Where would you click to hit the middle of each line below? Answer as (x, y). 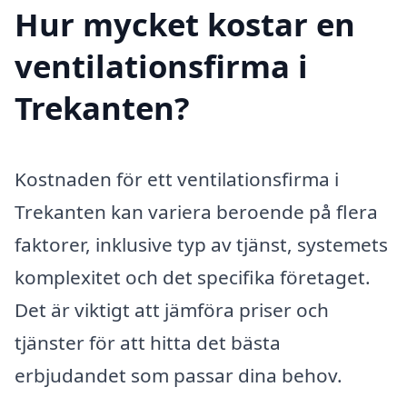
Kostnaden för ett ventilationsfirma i (177, 179)
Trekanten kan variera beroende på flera (196, 212)
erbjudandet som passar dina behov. (179, 376)
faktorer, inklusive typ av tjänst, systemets (201, 245)
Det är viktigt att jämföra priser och (172, 310)
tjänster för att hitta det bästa (148, 343)
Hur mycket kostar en (185, 25)
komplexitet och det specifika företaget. (193, 278)
